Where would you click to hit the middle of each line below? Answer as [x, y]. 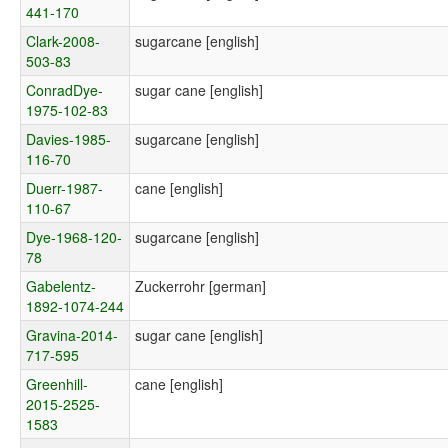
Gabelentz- [61, 285]
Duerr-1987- [65, 187]
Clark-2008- [63, 40]
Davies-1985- [69, 138]
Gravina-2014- [72, 334]
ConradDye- [65, 89]
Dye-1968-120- [74, 236]
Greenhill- [57, 383]
